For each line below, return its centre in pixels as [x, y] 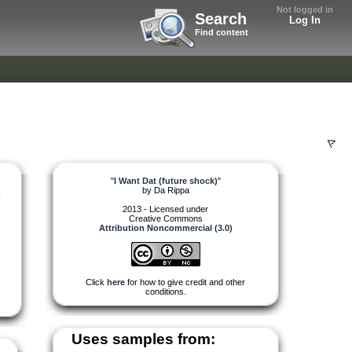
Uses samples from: [143, 339]
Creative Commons [165, 218]
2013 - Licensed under [165, 209]
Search [221, 19]
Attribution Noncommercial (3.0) [165, 227]
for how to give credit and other [185, 282]
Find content [222, 32]
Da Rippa [171, 190]
